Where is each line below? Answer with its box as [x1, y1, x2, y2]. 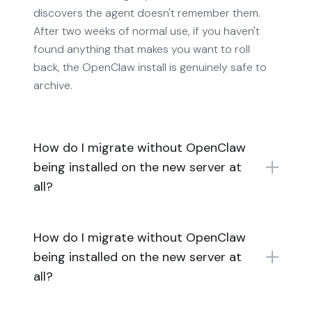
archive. [33, 77, 72, 93]
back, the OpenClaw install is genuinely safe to [33, 59, 267, 75]
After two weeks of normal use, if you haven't [33, 23, 260, 38]
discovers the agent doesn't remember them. [33, 5, 260, 20]
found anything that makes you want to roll [33, 41, 250, 56]
